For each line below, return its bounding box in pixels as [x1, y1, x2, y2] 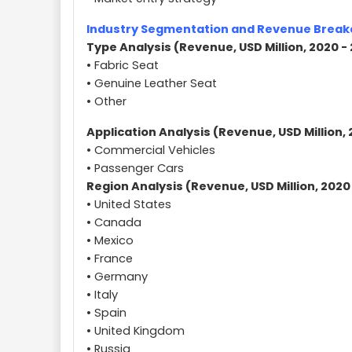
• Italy [86, 287, 118, 302]
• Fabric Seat [86, 57, 159, 73]
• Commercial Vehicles [86, 142, 215, 158]
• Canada [86, 214, 141, 230]
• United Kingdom [86, 323, 185, 339]
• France [86, 251, 133, 266]
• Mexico [86, 233, 134, 248]
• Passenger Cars [86, 160, 184, 176]
